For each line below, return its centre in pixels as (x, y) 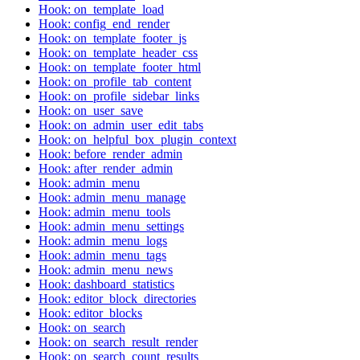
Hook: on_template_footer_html (120, 67)
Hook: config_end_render (104, 24)
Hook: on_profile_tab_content (115, 82)
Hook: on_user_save (91, 111)
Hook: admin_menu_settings (111, 227)
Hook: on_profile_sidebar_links (119, 96)
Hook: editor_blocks (90, 313)
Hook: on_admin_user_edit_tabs (121, 125)
